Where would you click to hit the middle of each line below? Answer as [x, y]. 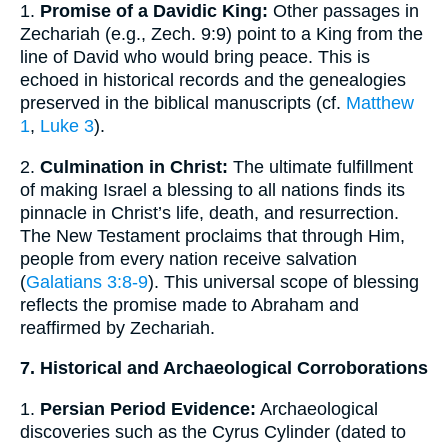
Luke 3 [67, 126]
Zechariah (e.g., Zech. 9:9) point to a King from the [221, 34]
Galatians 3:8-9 [87, 281]
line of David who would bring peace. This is [195, 57]
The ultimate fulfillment [320, 166]
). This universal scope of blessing [283, 281]
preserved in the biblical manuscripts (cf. [183, 103]
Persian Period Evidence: [148, 408]
